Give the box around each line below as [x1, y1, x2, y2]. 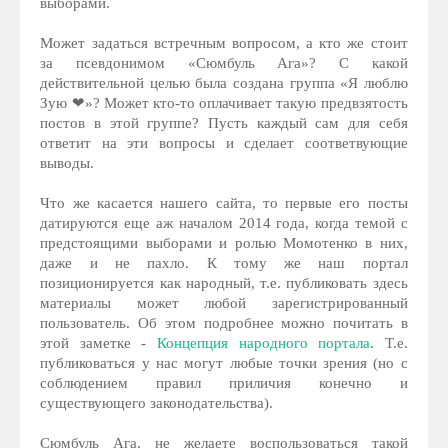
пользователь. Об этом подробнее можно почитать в [40, 315, 408, 332]
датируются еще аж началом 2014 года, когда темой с [40, 215, 408, 232]
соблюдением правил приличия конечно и [40, 375, 408, 392]
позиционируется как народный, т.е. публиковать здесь [40, 275, 408, 292]
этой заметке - [40, 335, 157, 352]
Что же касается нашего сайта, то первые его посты [40, 195, 408, 212]
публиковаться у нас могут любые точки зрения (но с [40, 355, 408, 372]
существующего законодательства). [40, 395, 274, 412]
